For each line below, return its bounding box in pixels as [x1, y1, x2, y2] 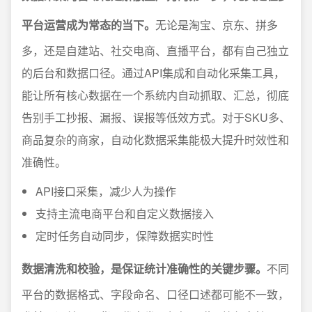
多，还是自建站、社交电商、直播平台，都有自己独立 [22, 42, 289, 58]
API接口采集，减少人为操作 [36, 183, 176, 199]
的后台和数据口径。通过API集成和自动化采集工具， [22, 65, 285, 81]
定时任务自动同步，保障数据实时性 [36, 228, 214, 244]
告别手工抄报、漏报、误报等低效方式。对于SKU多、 [22, 109, 290, 125]
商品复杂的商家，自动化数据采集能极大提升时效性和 [22, 132, 289, 148]
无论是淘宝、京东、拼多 [155, 17, 278, 33]
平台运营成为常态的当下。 [22, 17, 155, 33]
